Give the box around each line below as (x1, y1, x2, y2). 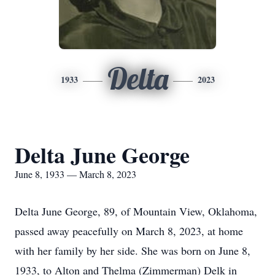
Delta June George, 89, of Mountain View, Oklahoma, (15, 204, 257, 219)
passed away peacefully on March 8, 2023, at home (15, 223, 243, 238)
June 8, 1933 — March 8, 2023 (15, 168, 136, 180)
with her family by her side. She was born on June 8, (15, 243, 250, 258)
